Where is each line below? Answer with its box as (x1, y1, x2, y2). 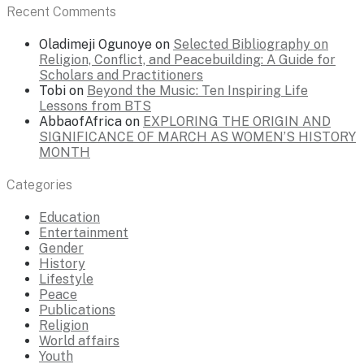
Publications (39, 302, 115, 318)
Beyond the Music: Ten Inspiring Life (87, 82, 308, 98)
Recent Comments (6, 3, 116, 19)
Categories (6, 177, 72, 193)
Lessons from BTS (39, 97, 151, 114)
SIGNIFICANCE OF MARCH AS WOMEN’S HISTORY (39, 128, 356, 145)
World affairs (39, 333, 119, 349)
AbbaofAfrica (39, 113, 122, 129)
